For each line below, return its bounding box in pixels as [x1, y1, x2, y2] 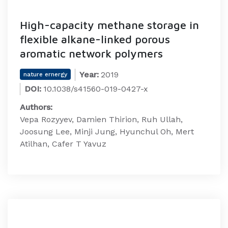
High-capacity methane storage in [20, 18, 199, 32]
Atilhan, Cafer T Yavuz [20, 139, 106, 149]
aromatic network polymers [20, 47, 163, 60]
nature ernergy [23, 71, 67, 78]
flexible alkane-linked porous [20, 33, 170, 46]
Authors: [20, 102, 52, 112]
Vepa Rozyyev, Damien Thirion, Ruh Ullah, [20, 115, 183, 124]
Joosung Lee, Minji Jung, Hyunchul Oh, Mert [20, 127, 194, 136]
